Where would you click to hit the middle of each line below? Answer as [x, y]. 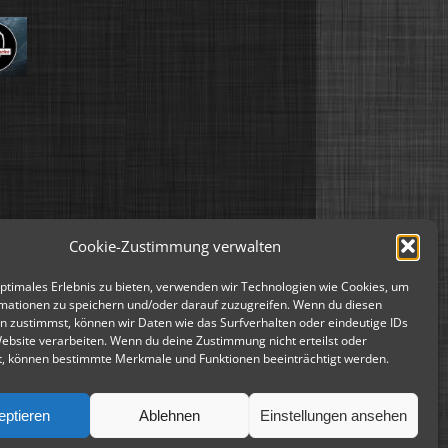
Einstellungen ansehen [333, 415]
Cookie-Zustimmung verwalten [174, 246]
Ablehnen [170, 415]
